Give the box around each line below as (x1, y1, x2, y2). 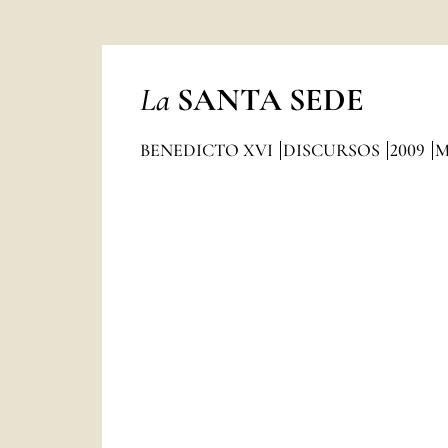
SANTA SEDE (176, 80, 364, 119)
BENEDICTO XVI (139, 139, 277, 161)
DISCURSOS (282, 139, 384, 161)
